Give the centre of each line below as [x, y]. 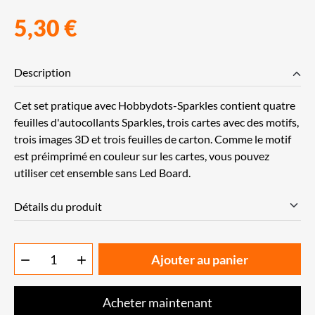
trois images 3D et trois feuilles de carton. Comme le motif [153, 139]
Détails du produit [58, 206]
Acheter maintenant [157, 302]
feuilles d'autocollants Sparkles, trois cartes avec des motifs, [156, 122]
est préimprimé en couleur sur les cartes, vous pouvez [142, 156]
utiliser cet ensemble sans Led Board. [102, 173]
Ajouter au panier [200, 259]
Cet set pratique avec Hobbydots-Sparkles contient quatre [155, 105]
